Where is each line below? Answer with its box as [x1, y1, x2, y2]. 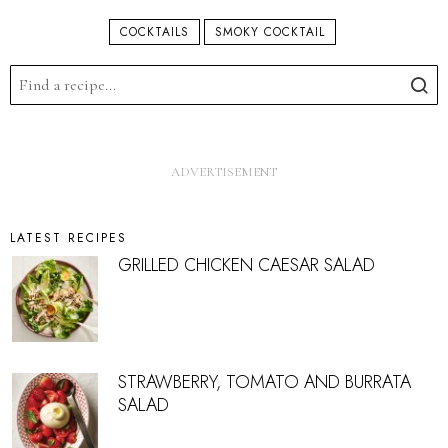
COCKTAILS [119, 23, 189, 42]
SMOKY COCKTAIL [214, 23, 325, 42]
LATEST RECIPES [10, 229, 127, 248]
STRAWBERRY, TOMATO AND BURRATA [118, 369, 411, 396]
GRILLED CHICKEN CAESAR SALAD [118, 252, 375, 279]
